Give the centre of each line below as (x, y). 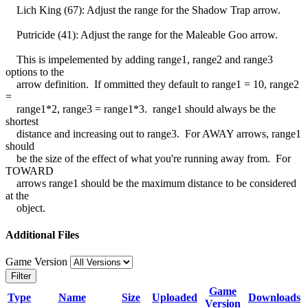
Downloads (274, 298)
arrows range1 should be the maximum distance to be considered (151, 183)
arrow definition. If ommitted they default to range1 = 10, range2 (152, 84)
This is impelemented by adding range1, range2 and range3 (139, 59)
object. (25, 208)
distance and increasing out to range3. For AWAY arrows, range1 (153, 133)
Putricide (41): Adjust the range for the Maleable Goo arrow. (142, 34)
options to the (35, 71)
